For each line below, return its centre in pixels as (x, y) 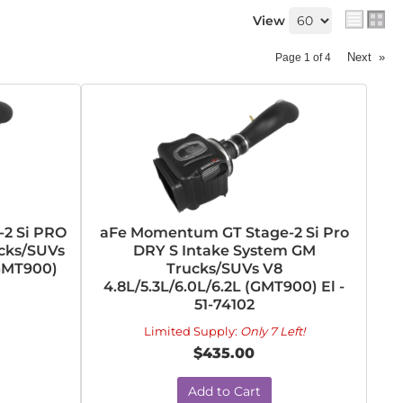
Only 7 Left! (272, 331)
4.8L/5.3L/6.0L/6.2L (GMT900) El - (224, 287)
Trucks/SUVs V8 (224, 269)
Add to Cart (224, 391)
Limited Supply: (192, 331)
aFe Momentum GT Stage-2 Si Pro (224, 233)
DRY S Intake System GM (224, 251)
